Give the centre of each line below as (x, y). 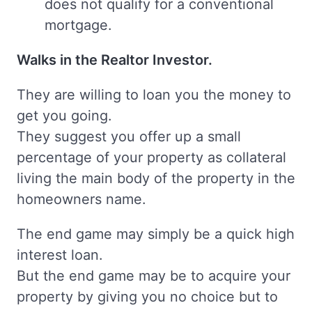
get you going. (64, 116)
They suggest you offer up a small (129, 137)
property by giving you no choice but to (147, 297)
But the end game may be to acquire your (154, 276)
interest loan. (60, 255)
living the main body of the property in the (156, 179)
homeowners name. (81, 200)
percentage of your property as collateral (151, 158)
